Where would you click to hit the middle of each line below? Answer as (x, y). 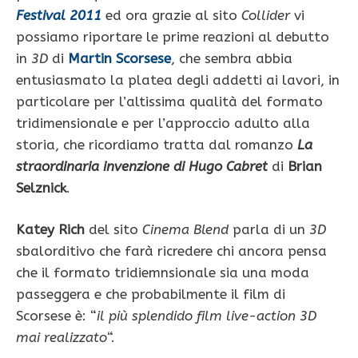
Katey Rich (50, 230)
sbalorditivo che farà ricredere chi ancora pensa (171, 251)
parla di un (267, 230)
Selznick (41, 187)
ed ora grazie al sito (171, 15)
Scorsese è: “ (56, 316)
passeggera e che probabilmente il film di (151, 294)
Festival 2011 (59, 15)
